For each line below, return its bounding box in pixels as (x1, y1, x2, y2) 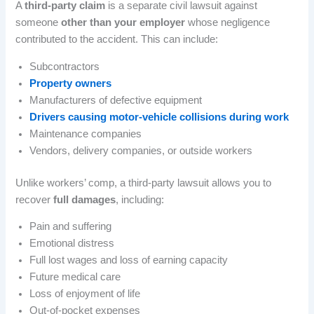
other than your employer (61, 17, 186, 29)
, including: (116, 193, 165, 205)
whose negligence (185, 17, 271, 29)
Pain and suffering (29, 221, 112, 233)
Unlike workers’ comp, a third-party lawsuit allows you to (15, 177, 272, 189)
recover (15, 193, 54, 205)
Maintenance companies (29, 128, 142, 139)
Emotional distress (29, 238, 115, 250)
